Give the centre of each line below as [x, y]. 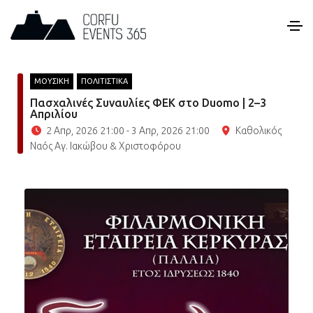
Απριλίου [54, 114]
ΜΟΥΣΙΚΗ [52, 81]
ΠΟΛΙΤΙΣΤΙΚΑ [104, 81]
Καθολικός [259, 131]
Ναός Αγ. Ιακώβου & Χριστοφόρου [105, 146]
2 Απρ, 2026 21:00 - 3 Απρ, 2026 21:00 [128, 131]
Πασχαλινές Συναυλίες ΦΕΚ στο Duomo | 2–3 [148, 103]
